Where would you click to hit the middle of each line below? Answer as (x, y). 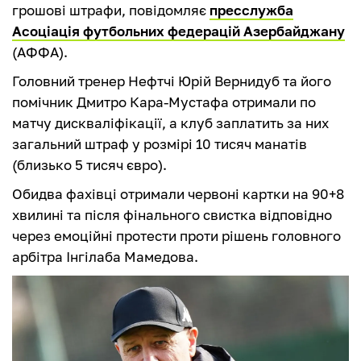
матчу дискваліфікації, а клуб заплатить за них (170, 123)
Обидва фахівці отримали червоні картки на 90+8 (178, 194)
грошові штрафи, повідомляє (111, 10)
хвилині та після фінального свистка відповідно (172, 215)
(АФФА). (40, 52)
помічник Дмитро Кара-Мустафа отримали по (164, 102)
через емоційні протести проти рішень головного (176, 236)
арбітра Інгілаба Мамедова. (105, 257)
